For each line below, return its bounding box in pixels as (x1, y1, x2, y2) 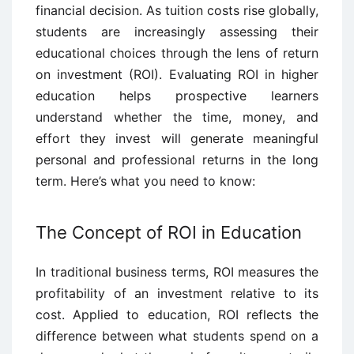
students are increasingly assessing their (36, 23, 318, 40)
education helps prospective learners (36, 87, 318, 104)
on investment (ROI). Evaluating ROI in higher (36, 66, 318, 82)
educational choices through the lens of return (36, 44, 318, 61)
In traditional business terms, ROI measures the (36, 263, 318, 280)
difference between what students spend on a (36, 327, 318, 344)
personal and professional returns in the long (36, 151, 318, 168)
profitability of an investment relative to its (36, 284, 318, 301)
